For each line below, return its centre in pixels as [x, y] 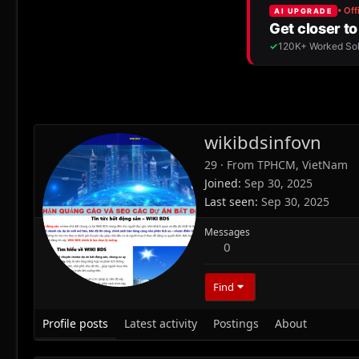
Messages [227, 232]
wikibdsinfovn [263, 142]
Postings [236, 324]
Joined [221, 184]
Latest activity [161, 324]
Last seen [230, 202]
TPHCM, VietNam [303, 165]
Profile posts [75, 324]
